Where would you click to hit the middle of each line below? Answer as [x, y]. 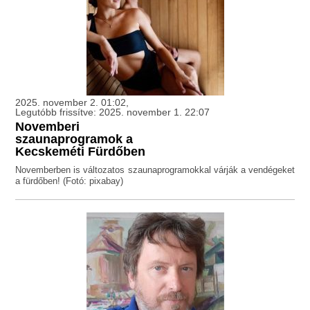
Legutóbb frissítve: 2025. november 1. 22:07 [113, 112]
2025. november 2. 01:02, [72, 103]
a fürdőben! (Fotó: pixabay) [70, 181]
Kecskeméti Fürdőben [81, 152]
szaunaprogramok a [74, 139]
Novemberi [48, 127]
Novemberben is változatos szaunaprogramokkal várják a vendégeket [155, 170]
